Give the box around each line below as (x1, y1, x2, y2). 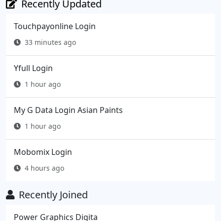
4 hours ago (25, 163, 64, 173)
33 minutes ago (25, 37, 76, 47)
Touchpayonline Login (14, 21, 96, 32)
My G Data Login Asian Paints (14, 105, 123, 116)
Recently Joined (19, 188, 88, 202)
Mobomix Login (14, 147, 72, 158)
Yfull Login (14, 63, 53, 74)
